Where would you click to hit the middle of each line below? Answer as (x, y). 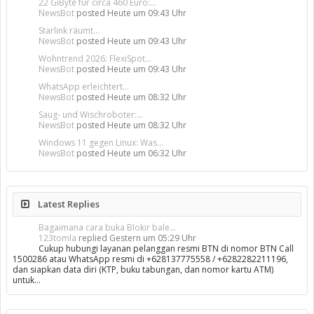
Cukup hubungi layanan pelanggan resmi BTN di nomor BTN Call (166, 249)
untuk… (27, 280)
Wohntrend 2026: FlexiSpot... (95, 59)
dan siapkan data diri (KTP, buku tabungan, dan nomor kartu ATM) (143, 270)
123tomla (57, 238)
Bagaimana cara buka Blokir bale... (107, 228)
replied (93, 238)
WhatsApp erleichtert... (84, 87)
